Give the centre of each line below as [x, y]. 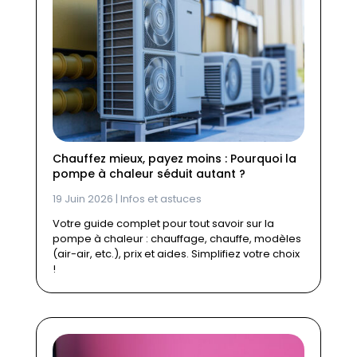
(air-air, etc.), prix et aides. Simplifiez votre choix [176, 254]
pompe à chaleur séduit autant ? [149, 174]
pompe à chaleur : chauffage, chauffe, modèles [177, 239]
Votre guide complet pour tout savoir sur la [163, 224]
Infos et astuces [161, 199]
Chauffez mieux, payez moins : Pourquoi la [174, 159]
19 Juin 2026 [82, 199]
